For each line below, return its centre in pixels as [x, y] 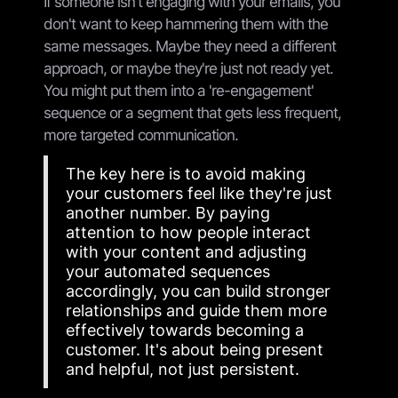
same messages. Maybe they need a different [190, 46]
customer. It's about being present [195, 349]
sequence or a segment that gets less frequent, [192, 112]
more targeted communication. [141, 135]
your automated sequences [168, 271]
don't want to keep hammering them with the [186, 24]
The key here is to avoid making [186, 173]
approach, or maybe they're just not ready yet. [188, 68]
